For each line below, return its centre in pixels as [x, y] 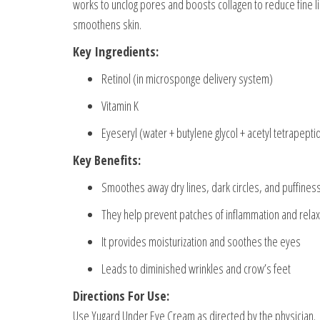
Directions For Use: [121, 295]
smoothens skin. [107, 24]
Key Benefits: [107, 160]
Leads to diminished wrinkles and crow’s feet [196, 268]
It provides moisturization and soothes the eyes [201, 241]
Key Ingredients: [116, 51]
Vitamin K [120, 105]
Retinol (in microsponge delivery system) [187, 78]
